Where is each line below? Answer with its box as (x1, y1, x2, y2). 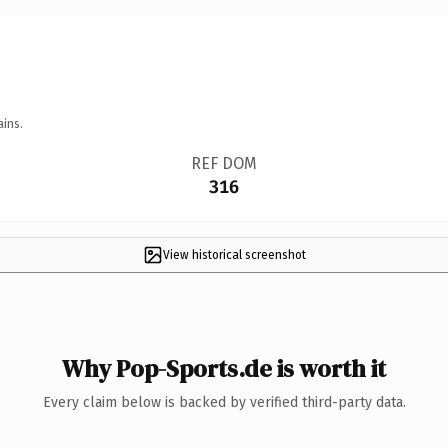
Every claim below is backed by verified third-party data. (42, 393, 406, 411)
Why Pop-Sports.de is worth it (62, 351, 386, 385)
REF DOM (190, 153, 257, 173)
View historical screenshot (162, 247, 306, 262)
